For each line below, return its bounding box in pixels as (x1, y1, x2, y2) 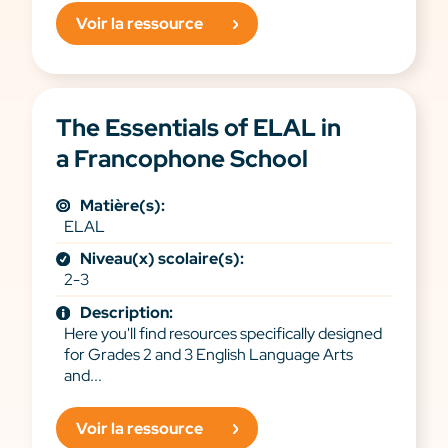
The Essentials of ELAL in (56, 111, 341, 143)
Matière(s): (80, 194, 165, 216)
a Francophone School (56, 142, 308, 174)
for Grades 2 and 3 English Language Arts (64, 343, 353, 365)
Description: (80, 301, 173, 323)
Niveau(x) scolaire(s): (80, 248, 244, 270)
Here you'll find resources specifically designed (64, 322, 382, 344)
